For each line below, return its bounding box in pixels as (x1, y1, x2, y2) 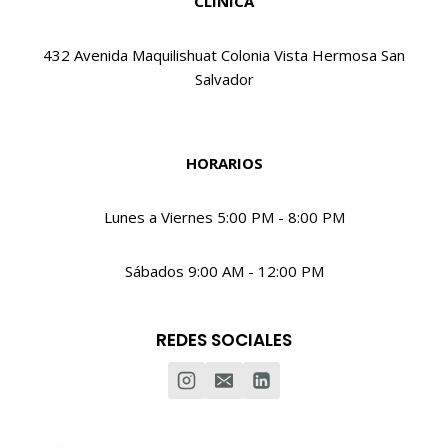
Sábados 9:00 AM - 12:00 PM (124, 261, 324, 282)
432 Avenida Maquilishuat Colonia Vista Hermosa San (43, 45, 405, 66)
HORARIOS (185, 153, 263, 174)
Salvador (194, 69, 254, 90)
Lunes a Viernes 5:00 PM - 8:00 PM (103, 207, 345, 228)
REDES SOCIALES (156, 328, 292, 353)
